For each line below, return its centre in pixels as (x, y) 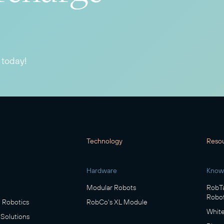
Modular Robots (111, 188)
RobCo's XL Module (117, 202)
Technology (105, 141)
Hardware (102, 171)
